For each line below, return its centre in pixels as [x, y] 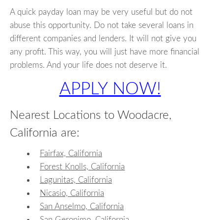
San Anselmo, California [82, 206]
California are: [45, 133]
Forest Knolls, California [82, 166]
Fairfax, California [71, 153]
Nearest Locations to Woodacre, [91, 116]
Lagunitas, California [76, 180]
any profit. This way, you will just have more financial [105, 52]
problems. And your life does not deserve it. [88, 65]
